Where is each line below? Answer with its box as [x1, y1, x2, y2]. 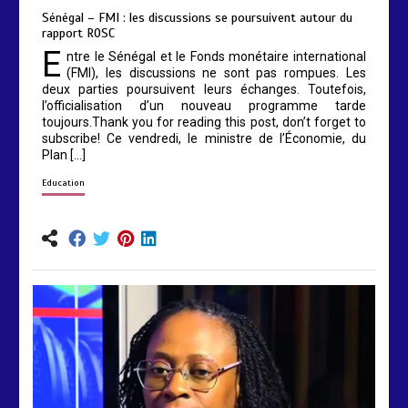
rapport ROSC [42, 25, 116, 41]
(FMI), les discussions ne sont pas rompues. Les [66, 65, 366, 80]
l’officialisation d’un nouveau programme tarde [42, 97, 366, 113]
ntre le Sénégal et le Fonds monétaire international [66, 48, 366, 64]
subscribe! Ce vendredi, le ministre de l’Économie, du [42, 130, 366, 146]
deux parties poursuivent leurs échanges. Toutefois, [42, 81, 366, 97]
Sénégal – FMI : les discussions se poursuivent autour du [42, 9, 353, 25]
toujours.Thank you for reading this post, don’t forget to [42, 114, 366, 129]
